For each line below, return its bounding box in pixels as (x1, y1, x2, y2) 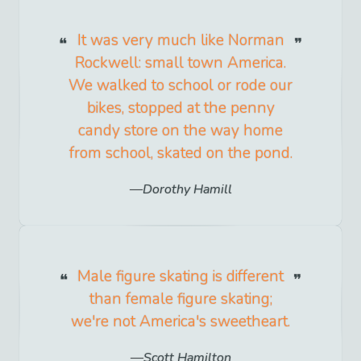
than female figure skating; (89, 288, 272, 309)
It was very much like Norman (77, 29, 284, 51)
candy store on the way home (78, 119, 283, 141)
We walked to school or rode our (68, 74, 293, 96)
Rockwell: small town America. (75, 52, 286, 73)
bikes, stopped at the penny (86, 97, 275, 118)
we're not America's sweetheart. (71, 310, 290, 332)
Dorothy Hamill (142, 180, 232, 198)
